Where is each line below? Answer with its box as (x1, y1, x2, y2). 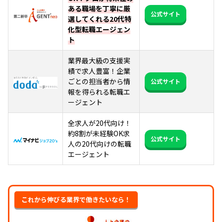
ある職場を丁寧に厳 (68, 3, 130, 13)
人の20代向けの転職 (68, 138, 131, 149)
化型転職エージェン (68, 24, 130, 34)
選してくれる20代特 (68, 13, 131, 24)
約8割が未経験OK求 (68, 128, 130, 138)
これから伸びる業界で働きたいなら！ (21, 194, 131, 204)
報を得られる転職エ (68, 86, 130, 97)
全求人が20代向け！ (68, 117, 131, 128)
